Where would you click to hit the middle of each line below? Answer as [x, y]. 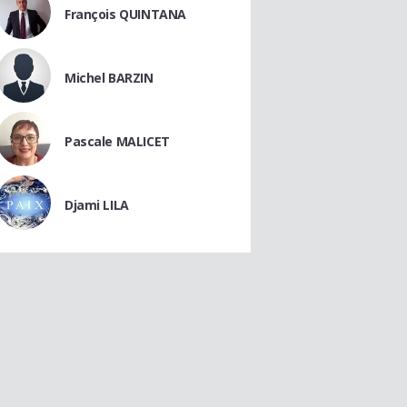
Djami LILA [97, 205]
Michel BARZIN [109, 78]
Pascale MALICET [117, 141]
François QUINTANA [125, 14]
